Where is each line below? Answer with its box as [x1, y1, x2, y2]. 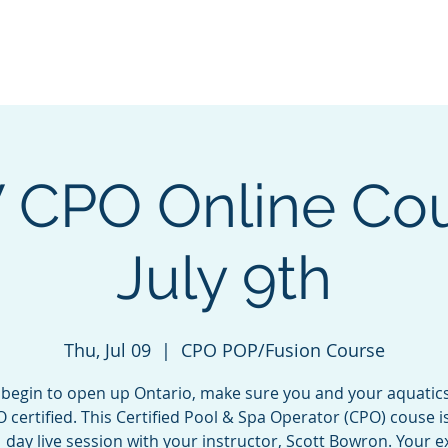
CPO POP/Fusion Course [180, 338, 385, 362]
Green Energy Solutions [43, 41, 182, 59]
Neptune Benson [222, 41, 323, 59]
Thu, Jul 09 [63, 338, 151, 362]
